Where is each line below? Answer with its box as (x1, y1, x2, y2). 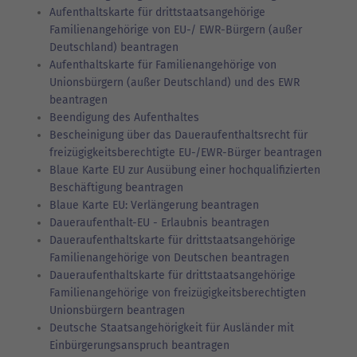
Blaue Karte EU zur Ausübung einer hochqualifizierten (49, 163, 320, 177)
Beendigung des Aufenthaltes (49, 110, 199, 124)
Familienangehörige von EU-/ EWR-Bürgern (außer (49, 22, 302, 37)
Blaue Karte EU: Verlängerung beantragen (49, 198, 259, 212)
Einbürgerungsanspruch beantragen (49, 338, 229, 352)
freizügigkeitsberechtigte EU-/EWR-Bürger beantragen (49, 145, 322, 159)
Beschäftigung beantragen (49, 180, 183, 194)
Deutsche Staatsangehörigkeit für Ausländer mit (49, 320, 294, 335)
